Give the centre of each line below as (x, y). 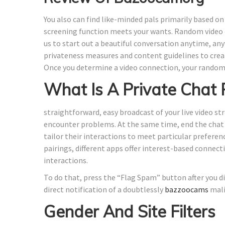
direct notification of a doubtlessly (104, 189)
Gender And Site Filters (130, 211)
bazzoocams (187, 189)
